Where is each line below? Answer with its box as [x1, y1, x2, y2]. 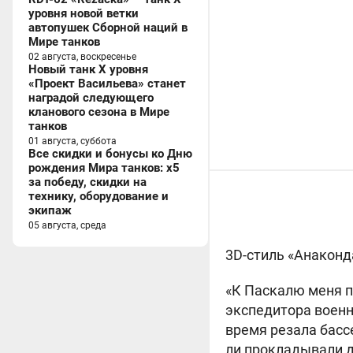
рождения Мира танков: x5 [28, 161, 180, 175]
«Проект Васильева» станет [28, 76, 186, 91]
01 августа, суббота [28, 136, 117, 147]
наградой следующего [28, 91, 154, 105]
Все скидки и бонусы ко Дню [28, 147, 192, 161]
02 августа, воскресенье [28, 51, 136, 62]
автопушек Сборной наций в [28, 20, 188, 35]
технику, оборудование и [28, 189, 169, 203]
